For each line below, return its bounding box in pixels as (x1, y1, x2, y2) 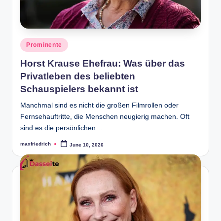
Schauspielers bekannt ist (20, 83, 138, 94)
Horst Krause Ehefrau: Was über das (20, 58, 185, 69)
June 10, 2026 (70, 142, 104, 147)
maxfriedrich (20, 141, 51, 147)
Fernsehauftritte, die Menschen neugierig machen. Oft (20, 112, 189, 120)
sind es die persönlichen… (20, 124, 103, 132)
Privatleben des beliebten (20, 71, 135, 81)
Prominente (26, 41, 63, 49)
